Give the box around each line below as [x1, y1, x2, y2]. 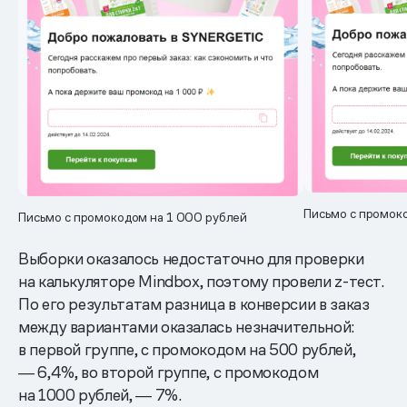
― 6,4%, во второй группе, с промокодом [18, 362, 319, 383]
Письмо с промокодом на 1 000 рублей [18, 209, 248, 226]
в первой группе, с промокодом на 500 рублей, [18, 339, 356, 361]
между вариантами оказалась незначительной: [18, 316, 354, 338]
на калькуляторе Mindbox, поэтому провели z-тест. [18, 271, 384, 293]
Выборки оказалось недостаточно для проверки [18, 248, 364, 270]
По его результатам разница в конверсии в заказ [18, 293, 370, 315]
